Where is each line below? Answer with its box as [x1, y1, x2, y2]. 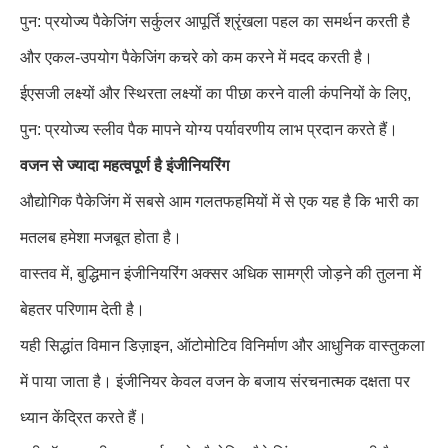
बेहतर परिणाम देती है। [20, 301, 145, 318]
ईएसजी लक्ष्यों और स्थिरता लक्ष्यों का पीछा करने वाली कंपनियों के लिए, [20, 85, 411, 102]
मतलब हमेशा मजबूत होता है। [20, 229, 182, 246]
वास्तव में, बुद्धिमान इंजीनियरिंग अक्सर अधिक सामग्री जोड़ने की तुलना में [20, 265, 421, 282]
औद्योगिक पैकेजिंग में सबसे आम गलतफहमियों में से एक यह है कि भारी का [20, 193, 419, 210]
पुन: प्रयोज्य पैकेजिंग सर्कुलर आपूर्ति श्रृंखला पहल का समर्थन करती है [20, 13, 410, 30]
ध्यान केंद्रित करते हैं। [20, 409, 147, 426]
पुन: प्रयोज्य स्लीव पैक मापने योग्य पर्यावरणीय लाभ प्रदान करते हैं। [20, 121, 398, 138]
